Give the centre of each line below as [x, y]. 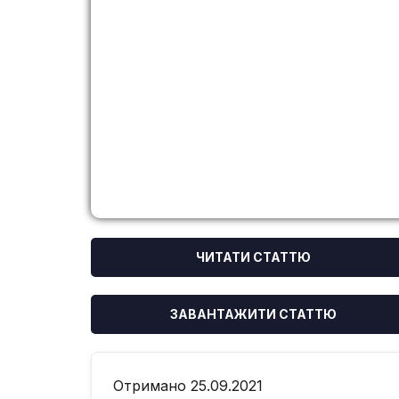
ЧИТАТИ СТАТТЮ [253, 257]
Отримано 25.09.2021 [188, 386]
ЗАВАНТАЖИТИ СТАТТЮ [253, 314]
